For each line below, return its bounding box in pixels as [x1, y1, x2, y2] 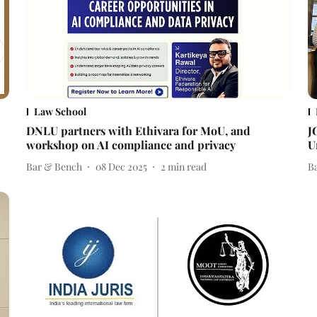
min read [167, 159, 207, 173]
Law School [33, 105, 86, 119]
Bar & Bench [25, 159, 82, 173]
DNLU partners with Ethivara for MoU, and [25, 123, 250, 139]
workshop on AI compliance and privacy [25, 137, 236, 153]
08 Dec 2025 [95, 159, 147, 173]
